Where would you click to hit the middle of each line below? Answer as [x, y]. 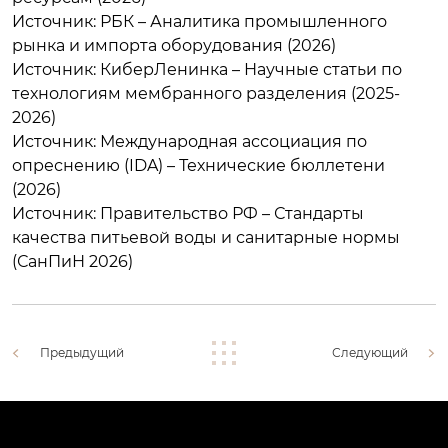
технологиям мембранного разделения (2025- [206, 93]
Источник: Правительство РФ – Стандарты [188, 213]
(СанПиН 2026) [72, 261]
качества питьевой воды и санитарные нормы [206, 237]
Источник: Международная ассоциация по [189, 141]
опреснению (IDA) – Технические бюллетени [198, 165]
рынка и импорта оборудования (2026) [174, 45]
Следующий [370, 352]
